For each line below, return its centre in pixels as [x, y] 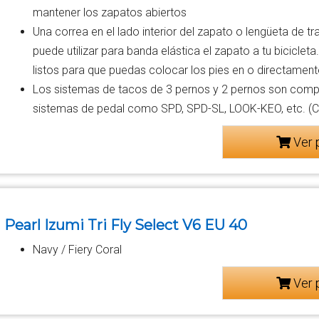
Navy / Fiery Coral [78, 249]
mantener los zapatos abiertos [110, 12]
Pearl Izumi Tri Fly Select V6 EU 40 [126, 225]
